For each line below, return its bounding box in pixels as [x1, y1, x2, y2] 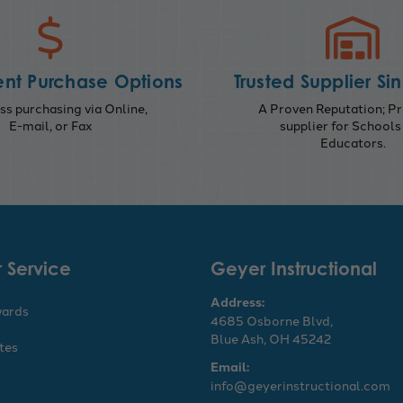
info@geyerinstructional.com [210, 375, 390, 394]
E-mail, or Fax [8, 115, 93, 134]
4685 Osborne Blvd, [210, 310, 333, 329]
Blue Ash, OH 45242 [210, 328, 331, 347]
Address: [210, 291, 264, 310]
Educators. [319, 132, 386, 151]
